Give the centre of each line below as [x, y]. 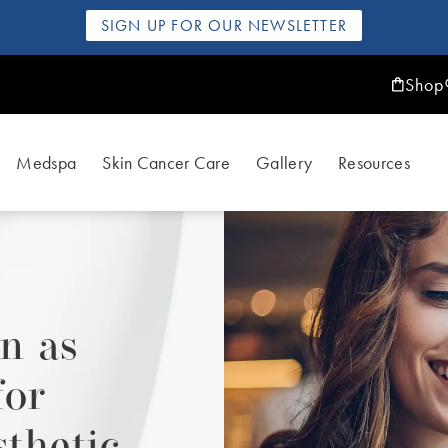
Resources [374, 162]
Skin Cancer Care [166, 162]
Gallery [284, 162]
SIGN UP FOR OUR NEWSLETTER [224, 25]
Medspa [46, 162]
